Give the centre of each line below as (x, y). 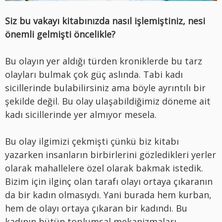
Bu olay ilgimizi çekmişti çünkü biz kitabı (92, 141)
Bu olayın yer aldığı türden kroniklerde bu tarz (104, 61)
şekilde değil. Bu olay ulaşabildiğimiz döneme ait (108, 101)
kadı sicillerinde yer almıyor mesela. (81, 114)
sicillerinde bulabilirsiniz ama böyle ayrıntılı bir (105, 87)
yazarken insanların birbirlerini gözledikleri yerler (111, 154)
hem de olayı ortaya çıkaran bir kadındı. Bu (96, 208)
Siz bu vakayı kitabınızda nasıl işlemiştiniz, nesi (105, 21)
